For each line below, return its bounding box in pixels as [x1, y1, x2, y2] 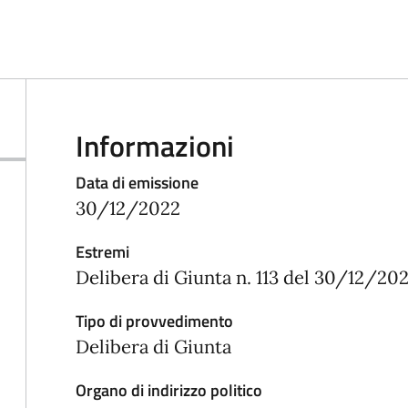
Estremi [76, 239, 130, 264]
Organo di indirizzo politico [76, 377, 263, 403]
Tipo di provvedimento [76, 308, 234, 333]
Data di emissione [76, 169, 199, 195]
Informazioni [76, 123, 235, 168]
